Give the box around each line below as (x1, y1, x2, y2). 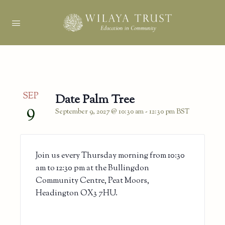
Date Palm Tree (55, 91, 135, 108)
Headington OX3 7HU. (36, 187, 118, 199)
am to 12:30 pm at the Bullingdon (36, 162, 149, 174)
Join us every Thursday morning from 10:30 (36, 150, 185, 162)
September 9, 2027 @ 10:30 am (55, 107, 144, 117)
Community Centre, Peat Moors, (36, 175, 149, 187)
